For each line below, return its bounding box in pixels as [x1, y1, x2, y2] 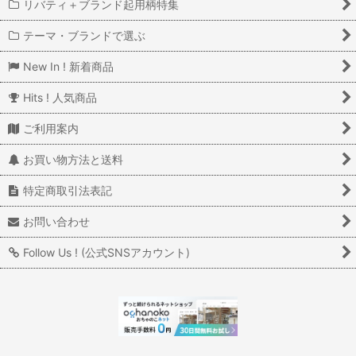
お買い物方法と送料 [23, 153, 124, 166]
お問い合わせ [23, 215, 91, 228]
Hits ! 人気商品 [23, 91, 98, 104]
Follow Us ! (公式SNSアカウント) [23, 246, 191, 259]
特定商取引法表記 [23, 184, 113, 197]
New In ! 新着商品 [23, 60, 114, 73]
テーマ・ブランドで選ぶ [23, 29, 146, 42]
